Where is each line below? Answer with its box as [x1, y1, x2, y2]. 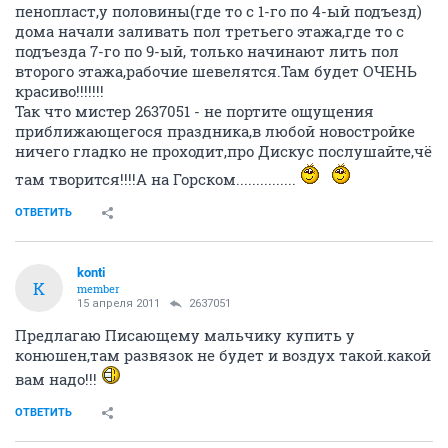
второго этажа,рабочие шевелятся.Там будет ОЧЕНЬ [15, 61, 417, 81]
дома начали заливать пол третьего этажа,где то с [15, 21, 404, 41]
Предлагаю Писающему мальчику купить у [15, 325, 355, 345]
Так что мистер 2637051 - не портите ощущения [15, 101, 374, 121]
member [77, 281, 120, 296]
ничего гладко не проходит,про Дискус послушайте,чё [15, 141, 432, 161]
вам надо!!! [15, 369, 101, 389]
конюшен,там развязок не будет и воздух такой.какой [15, 345, 431, 365]
